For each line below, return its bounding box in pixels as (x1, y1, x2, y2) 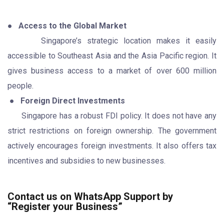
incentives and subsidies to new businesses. (7, 155, 165, 165)
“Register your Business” (7, 200, 122, 212)
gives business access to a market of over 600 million (7, 65, 216, 75)
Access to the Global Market (18, 20, 126, 30)
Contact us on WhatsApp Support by (7, 190, 173, 202)
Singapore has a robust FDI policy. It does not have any (21, 110, 216, 120)
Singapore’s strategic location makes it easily (40, 35, 217, 45)
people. (7, 80, 33, 90)
